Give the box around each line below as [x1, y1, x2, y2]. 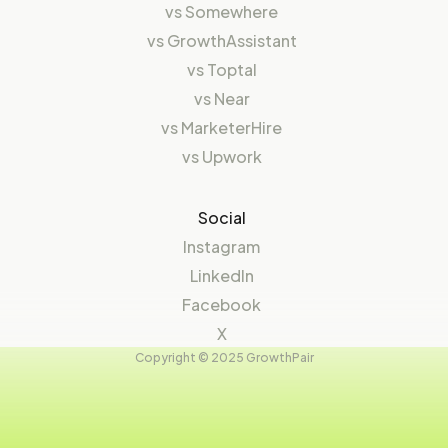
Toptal [203, 59, 257, 81]
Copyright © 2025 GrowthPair [134, 350, 314, 366]
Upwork [198, 146, 262, 168]
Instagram [183, 236, 260, 258]
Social [197, 207, 246, 229]
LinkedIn [189, 265, 254, 287]
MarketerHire [178, 117, 282, 139]
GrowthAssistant [163, 30, 297, 52]
